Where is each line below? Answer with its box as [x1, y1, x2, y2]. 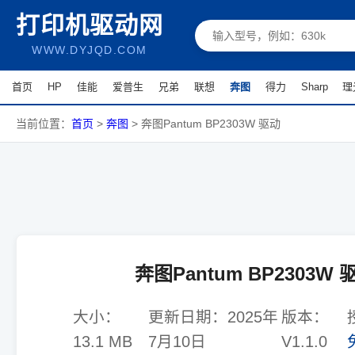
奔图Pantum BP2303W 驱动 [141, 117, 281, 130]
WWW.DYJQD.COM [32, 44, 147, 56]
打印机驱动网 [16, 12, 163, 38]
